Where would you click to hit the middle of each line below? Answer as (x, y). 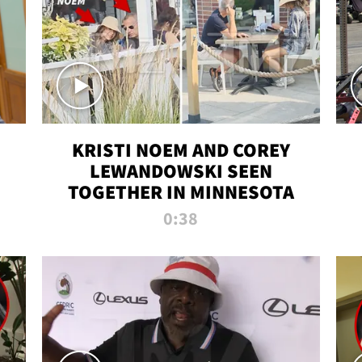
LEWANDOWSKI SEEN (181, 171)
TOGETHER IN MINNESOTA (181, 192)
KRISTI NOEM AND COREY (181, 150)
